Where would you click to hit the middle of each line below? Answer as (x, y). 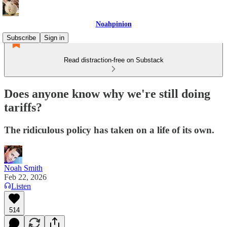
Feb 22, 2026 (25, 177)
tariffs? (23, 107)
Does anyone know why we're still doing (107, 93)
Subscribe (21, 38)
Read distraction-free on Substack (113, 60)
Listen (21, 186)
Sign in (54, 38)
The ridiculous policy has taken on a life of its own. (109, 130)
